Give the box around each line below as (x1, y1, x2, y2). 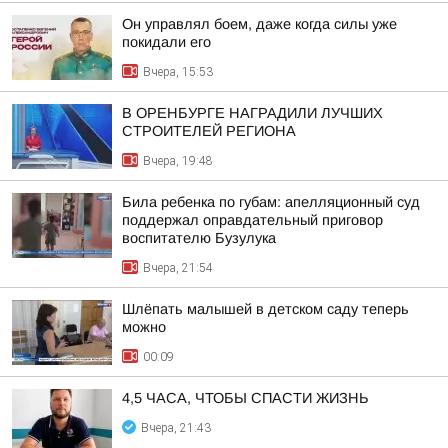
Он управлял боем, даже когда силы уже (122, 16, 397, 32)
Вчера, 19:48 (143, 154, 213, 168)
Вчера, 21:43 (141, 421, 211, 435)
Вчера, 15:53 (143, 65, 213, 79)
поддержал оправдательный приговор (122, 212, 383, 228)
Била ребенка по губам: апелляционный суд (122, 194, 420, 210)
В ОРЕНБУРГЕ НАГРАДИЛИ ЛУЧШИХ (122, 105, 383, 121)
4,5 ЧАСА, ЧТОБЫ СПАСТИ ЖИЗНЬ (122, 390, 369, 406)
